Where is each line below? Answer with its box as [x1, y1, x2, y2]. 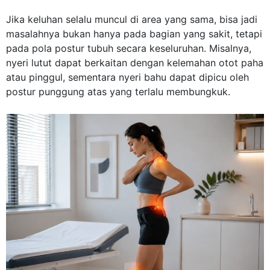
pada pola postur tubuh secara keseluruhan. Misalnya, [6, 42, 251, 54]
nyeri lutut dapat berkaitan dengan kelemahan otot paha [6, 56, 263, 69]
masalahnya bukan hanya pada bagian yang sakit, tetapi [6, 27, 262, 40]
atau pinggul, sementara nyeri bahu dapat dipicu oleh [6, 71, 249, 83]
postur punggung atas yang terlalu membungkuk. [6, 85, 230, 98]
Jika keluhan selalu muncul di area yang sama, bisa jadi [6, 13, 257, 25]
